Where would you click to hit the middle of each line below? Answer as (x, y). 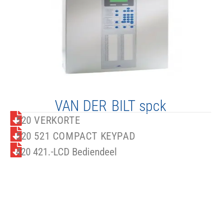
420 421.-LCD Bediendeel (66, 152)
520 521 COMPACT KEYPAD (76, 136)
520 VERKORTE (48, 120)
